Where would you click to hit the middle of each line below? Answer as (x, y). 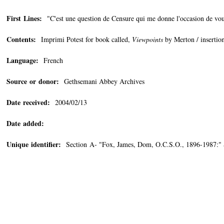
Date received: (28, 102)
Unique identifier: (34, 144)
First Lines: (24, 18)
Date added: (25, 123)
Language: (22, 60)
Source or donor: (33, 81)
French (51, 60)
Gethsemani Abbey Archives (102, 81)
